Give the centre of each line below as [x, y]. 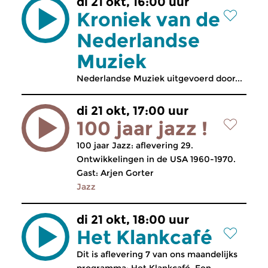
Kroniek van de [148, 19]
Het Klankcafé [144, 237]
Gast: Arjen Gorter [115, 173]
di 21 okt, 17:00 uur [133, 111]
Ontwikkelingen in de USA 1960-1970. [156, 159]
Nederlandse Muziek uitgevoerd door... [159, 78]
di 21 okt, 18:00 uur [133, 220]
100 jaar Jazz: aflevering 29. [135, 145]
